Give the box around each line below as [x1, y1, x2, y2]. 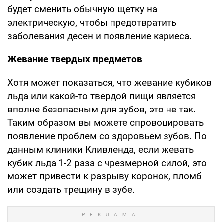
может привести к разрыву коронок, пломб [7, 170, 202, 182]
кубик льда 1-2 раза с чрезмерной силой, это [7, 157, 207, 168]
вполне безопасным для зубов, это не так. [7, 103, 196, 115]
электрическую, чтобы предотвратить [7, 16, 176, 28]
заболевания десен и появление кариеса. [7, 30, 194, 42]
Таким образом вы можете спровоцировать [7, 116, 204, 128]
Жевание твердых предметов [7, 53, 142, 65]
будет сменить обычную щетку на [7, 3, 157, 15]
